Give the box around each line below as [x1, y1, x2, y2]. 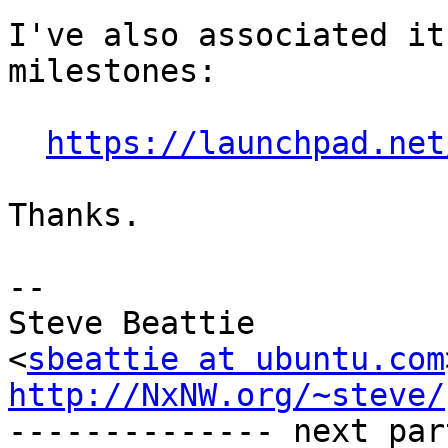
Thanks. [8, 197, 141, 234]
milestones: [8, 53, 217, 90]
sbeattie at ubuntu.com [27, 341, 445, 378]
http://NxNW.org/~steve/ [8, 377, 445, 414]
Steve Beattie [8, 305, 255, 342]
